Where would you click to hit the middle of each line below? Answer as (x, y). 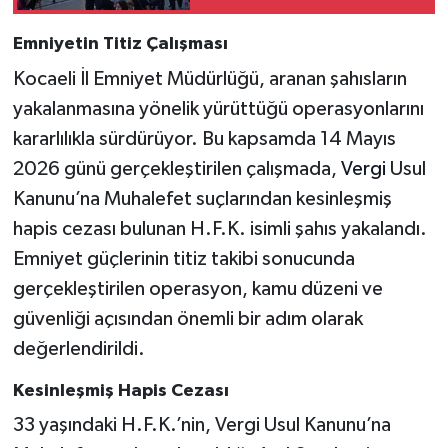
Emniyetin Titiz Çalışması (120, 44)
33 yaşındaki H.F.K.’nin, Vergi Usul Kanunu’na (201, 425)
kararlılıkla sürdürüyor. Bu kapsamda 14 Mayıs (204, 138)
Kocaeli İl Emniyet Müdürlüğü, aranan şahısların (209, 78)
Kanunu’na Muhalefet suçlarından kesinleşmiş (202, 198)
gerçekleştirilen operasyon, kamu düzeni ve (197, 288)
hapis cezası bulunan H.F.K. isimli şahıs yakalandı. (219, 228)
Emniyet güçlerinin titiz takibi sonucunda (183, 258)
